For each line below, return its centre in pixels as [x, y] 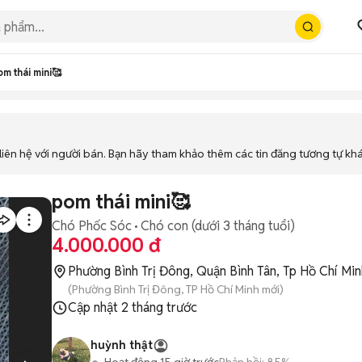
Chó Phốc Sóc [92, 226]
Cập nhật [95, 307]
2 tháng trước [159, 307]
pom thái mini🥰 [121, 202]
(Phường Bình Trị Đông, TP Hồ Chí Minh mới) [176, 289]
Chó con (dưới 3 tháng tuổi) [218, 226]
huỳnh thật [122, 345]
